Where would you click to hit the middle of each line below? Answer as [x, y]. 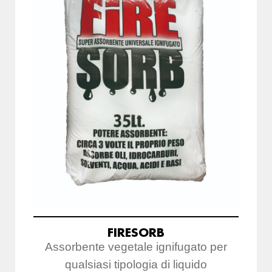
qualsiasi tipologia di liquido [136, 264]
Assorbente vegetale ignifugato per [136, 246]
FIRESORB [136, 232]
